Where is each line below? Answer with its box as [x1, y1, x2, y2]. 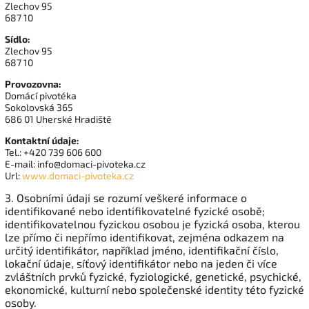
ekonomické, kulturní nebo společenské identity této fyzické [5, 283, 304, 296]
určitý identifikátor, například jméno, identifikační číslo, [5, 243, 279, 257]
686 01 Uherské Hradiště [5, 113, 112, 125]
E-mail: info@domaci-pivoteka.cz [5, 158, 146, 170]
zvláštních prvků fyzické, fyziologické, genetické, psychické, [5, 270, 301, 283]
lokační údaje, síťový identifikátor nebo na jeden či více [5, 257, 277, 270]
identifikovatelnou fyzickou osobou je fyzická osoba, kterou [5, 217, 300, 230]
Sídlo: [5, 33, 30, 45]
